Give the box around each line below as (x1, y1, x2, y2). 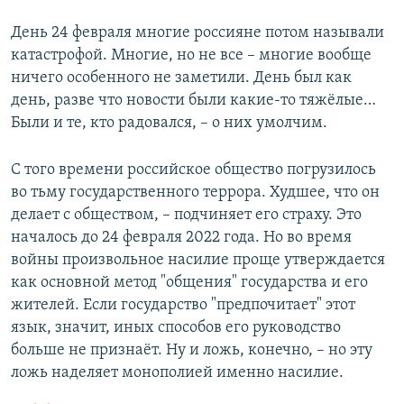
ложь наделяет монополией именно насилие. (11, 364, 344, 382)
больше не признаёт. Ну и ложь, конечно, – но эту (11, 342, 372, 360)
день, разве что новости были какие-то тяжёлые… (11, 92, 376, 110)
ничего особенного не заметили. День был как (11, 69, 352, 87)
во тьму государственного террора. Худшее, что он (11, 184, 380, 202)
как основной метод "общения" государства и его (11, 274, 368, 292)
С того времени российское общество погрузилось (11, 161, 376, 179)
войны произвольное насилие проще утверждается (11, 252, 385, 270)
